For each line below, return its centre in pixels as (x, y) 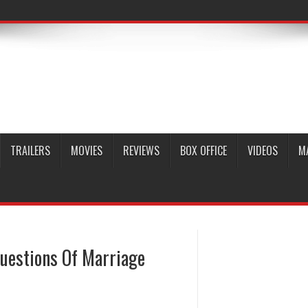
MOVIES (87, 151)
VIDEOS (263, 151)
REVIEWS (141, 151)
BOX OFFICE (203, 151)
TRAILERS (30, 151)
